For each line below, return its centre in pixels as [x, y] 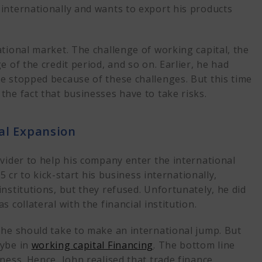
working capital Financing [92, 245]
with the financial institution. [127, 204]
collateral [34, 204]
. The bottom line [194, 245]
